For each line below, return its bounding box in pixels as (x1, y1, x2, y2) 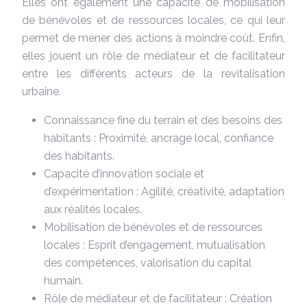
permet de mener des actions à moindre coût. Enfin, (22, 31, 285, 45)
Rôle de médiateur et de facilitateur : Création (44, 291, 272, 305)
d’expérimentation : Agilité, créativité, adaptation (44, 184, 284, 198)
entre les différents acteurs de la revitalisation (22, 66, 285, 80)
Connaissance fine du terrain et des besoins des (44, 113, 282, 127)
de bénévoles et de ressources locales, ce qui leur (22, 13, 285, 27)
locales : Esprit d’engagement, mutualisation (44, 238, 265, 251)
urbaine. (22, 84, 61, 98)
